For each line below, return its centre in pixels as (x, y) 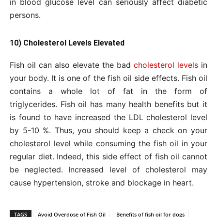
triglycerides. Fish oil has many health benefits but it (108, 104)
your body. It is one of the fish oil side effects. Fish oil (108, 78)
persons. (25, 15)
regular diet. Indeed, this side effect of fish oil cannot (108, 156)
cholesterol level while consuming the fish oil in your (108, 143)
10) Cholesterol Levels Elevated (67, 43)
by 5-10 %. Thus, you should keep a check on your (108, 130)
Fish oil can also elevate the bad (72, 65)
